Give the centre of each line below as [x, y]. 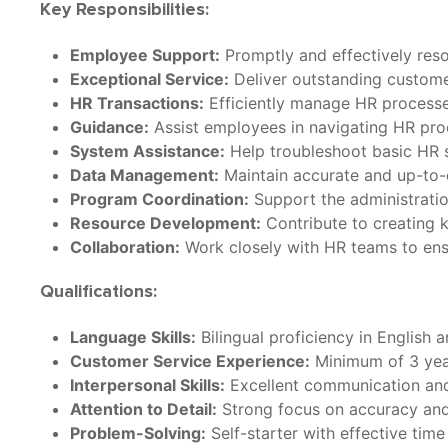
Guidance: [109, 127]
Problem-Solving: [138, 433]
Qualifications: [98, 292]
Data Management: [144, 175]
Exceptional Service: [149, 79]
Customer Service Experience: [190, 361]
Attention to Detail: [143, 409]
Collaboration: [125, 247]
